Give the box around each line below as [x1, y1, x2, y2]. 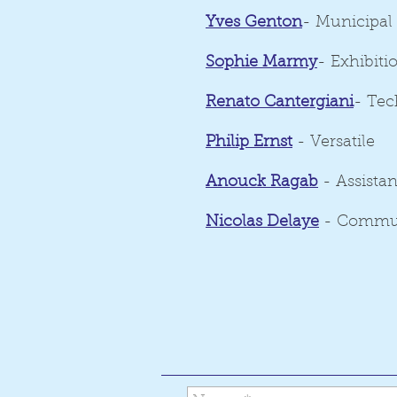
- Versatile [297, 135, 375, 151]
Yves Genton [206, 15, 302, 31]
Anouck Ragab [206, 175, 318, 191]
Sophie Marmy [206, 55, 317, 71]
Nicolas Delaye [206, 214, 319, 230]
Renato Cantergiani [206, 95, 354, 111]
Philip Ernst [206, 135, 292, 151]
